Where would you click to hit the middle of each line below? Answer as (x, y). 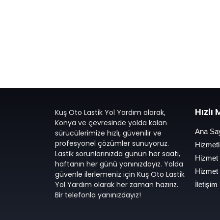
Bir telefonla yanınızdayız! (98, 195)
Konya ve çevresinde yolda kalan (111, 123)
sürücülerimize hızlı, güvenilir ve (108, 133)
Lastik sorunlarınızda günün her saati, (118, 153)
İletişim (206, 184)
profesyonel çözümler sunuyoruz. (112, 143)
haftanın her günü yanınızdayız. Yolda (119, 164)
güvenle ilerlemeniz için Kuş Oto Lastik (120, 174)
